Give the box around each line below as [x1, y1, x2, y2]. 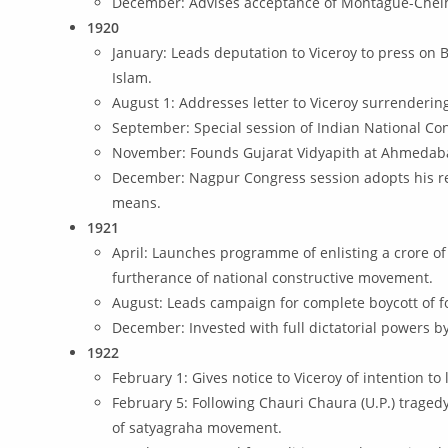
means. [112, 193, 162, 212]
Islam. [112, 68, 153, 87]
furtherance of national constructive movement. [112, 268, 434, 287]
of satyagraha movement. [112, 418, 283, 437]
